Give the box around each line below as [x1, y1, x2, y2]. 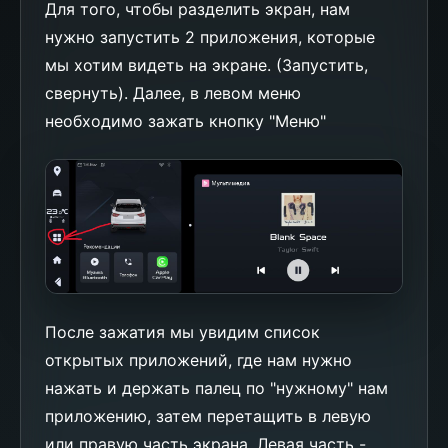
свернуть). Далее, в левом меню [45, 82, 301, 103]
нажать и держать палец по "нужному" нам [45, 378, 388, 399]
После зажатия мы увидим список [45, 322, 320, 343]
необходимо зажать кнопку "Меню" [45, 110, 326, 131]
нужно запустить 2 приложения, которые [45, 26, 375, 47]
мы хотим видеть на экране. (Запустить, [45, 54, 368, 75]
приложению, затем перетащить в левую [45, 406, 371, 427]
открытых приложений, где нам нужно [45, 350, 352, 371]
